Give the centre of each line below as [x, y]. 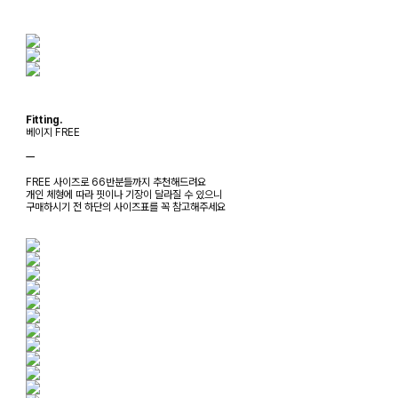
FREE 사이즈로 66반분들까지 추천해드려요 [116, 182]
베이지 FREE [53, 132]
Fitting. [44, 119]
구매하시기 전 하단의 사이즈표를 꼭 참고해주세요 [126, 207]
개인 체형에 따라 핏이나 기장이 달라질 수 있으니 [124, 194]
